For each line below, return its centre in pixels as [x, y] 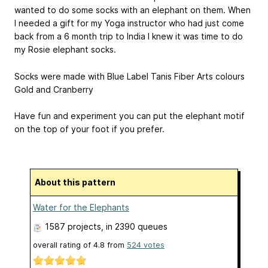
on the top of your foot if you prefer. [89, 129]
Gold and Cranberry [54, 89]
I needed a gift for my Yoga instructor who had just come [129, 23]
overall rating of [63, 245]
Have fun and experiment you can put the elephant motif [130, 116]
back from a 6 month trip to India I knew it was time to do [129, 36]
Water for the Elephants [81, 207]
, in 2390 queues [134, 226]
